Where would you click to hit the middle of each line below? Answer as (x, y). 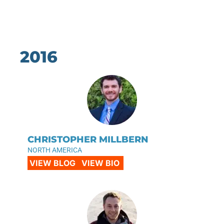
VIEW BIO (100, 163)
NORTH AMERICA (55, 150)
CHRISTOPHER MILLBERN (88, 139)
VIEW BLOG (52, 163)
